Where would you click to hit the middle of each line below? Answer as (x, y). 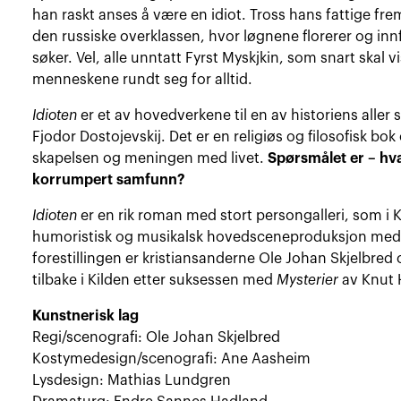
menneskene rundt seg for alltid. (143, 79)
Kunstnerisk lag (86, 316)
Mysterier (308, 280)
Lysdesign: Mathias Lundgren (132, 380)
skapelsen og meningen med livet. (150, 158)
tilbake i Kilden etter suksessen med (155, 280)
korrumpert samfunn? (109, 179)
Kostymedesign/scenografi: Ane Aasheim (172, 358)
